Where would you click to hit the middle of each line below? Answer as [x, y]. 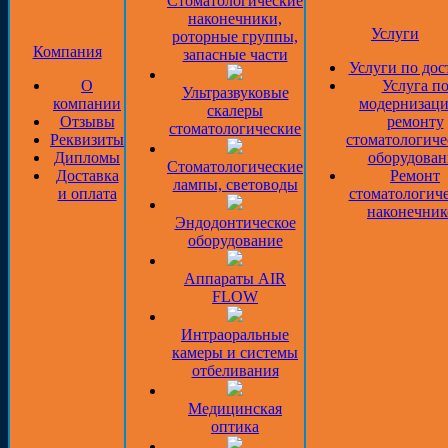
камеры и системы [235, 352]
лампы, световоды [235, 184]
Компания [67, 51]
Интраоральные [235, 334]
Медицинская [235, 408]
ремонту [415, 121]
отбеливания [235, 370]
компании [87, 103]
